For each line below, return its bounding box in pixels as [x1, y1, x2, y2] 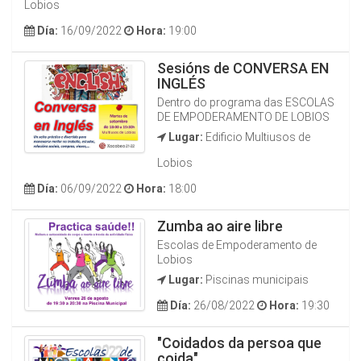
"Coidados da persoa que [157, 334, 322, 351]
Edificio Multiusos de [203, 131, 310, 143]
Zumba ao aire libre [157, 218, 283, 234]
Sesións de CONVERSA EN [157, 60, 329, 77]
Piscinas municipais [203, 273, 309, 286]
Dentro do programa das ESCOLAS [157, 96, 334, 109]
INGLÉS [157, 75, 205, 92]
